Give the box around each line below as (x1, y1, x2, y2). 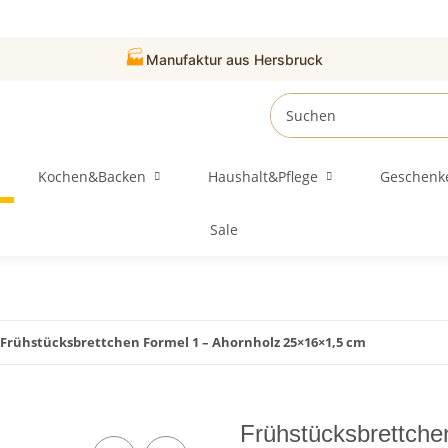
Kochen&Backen (37, 167, 146, 186)
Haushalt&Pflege (207, 167, 318, 186)
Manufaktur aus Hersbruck (146, 50, 323, 68)
